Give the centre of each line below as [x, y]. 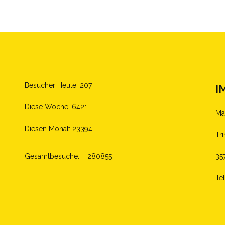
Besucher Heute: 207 [58, 86]
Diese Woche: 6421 [56, 107]
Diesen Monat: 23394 [59, 129]
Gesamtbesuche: [53, 156]
